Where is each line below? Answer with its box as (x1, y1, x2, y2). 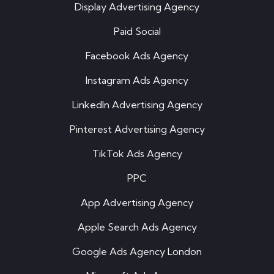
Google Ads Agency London (72, 245, 202, 258)
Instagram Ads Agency (86, 74, 188, 87)
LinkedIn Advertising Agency (72, 98, 202, 111)
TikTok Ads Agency (92, 147, 182, 160)
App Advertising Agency (81, 196, 193, 209)
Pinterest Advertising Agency (69, 123, 205, 136)
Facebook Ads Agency (86, 50, 188, 62)
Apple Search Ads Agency (77, 221, 197, 234)
